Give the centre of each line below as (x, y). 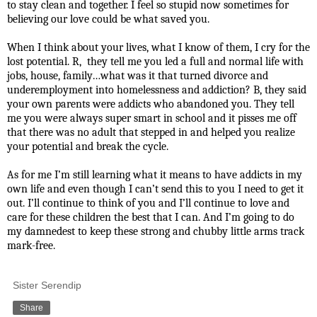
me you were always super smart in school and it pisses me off (152, 118)
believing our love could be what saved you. (108, 19)
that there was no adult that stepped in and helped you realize (151, 132)
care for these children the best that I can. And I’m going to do (151, 217)
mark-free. (31, 245)
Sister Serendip (47, 285)
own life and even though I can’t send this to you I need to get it (155, 189)
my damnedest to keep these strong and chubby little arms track (156, 231)
